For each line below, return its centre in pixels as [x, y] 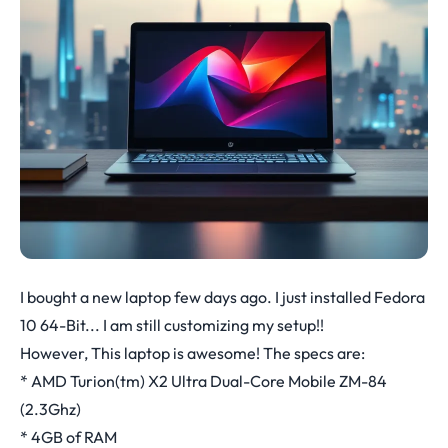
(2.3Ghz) [50, 409]
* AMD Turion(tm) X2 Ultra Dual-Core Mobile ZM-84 [203, 381]
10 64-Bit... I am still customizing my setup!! [172, 325]
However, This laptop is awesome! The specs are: [192, 353]
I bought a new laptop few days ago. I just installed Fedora [222, 297]
